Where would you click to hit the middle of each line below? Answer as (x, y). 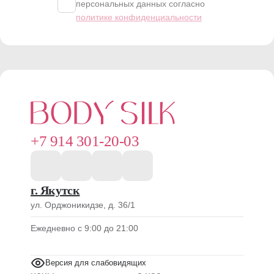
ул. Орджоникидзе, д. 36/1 (83, 205)
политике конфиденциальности (139, 17)
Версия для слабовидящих (96, 263)
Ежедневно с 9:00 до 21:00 (84, 228)
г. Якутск (55, 191)
